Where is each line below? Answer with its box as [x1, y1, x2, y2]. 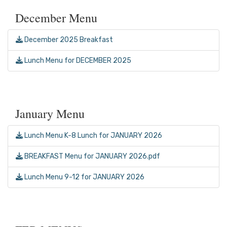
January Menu [15, 105, 85, 122]
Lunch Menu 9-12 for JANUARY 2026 [23, 173, 144, 182]
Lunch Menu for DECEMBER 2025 [23, 56, 131, 65]
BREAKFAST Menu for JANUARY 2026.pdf [23, 152, 160, 161]
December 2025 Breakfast [23, 35, 113, 45]
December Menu [15, 10, 97, 26]
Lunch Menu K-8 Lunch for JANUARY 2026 [23, 131, 162, 140]
